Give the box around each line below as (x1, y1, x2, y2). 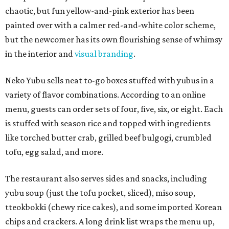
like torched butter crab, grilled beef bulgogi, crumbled (5, 132, 212, 143)
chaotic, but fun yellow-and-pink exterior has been (5, 6, 194, 16)
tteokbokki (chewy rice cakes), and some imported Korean (5, 202, 222, 212)
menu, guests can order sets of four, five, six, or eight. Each (5, 104, 223, 114)
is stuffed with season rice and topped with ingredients (5, 118, 211, 128)
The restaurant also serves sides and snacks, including (5, 173, 207, 184)
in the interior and (5, 49, 75, 59)
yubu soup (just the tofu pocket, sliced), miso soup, (5, 188, 195, 198)
